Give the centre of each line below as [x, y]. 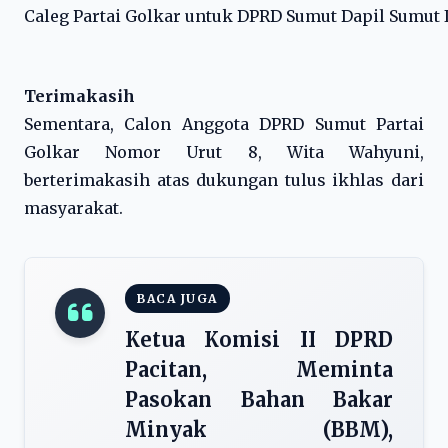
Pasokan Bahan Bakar [259, 399]
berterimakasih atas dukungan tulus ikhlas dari [224, 180]
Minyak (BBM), [259, 429]
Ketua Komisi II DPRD [259, 339]
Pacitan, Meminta [259, 369]
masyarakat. [73, 208]
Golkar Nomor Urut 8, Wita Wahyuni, [224, 152]
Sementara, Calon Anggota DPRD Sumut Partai [224, 124]
